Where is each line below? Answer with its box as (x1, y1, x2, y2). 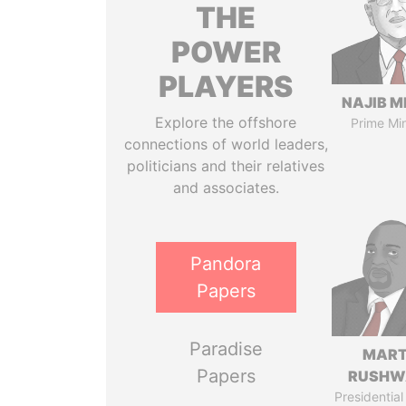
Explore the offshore (155, 113, 297, 131)
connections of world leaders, (123, 135, 328, 153)
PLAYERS (159, 69, 294, 104)
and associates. (172, 179, 279, 197)
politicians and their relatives (127, 157, 325, 175)
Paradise (188, 338, 263, 360)
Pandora (190, 253, 262, 275)
